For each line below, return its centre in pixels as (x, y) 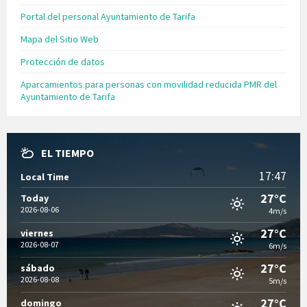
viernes (37, 233)
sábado (38, 268)
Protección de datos (63, 61)
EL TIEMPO (67, 152)
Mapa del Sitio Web (60, 39)
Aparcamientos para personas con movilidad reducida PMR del (149, 84)
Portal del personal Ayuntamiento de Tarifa (108, 16)
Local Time (45, 176)
